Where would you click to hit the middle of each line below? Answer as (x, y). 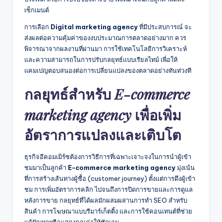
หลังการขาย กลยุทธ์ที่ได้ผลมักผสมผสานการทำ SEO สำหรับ (106, 200)
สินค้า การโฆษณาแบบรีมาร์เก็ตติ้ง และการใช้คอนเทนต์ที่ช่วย (108, 211)
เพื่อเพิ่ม (156, 115)
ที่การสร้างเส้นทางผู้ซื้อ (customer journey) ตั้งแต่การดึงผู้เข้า (110, 179)
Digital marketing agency (94, 27)
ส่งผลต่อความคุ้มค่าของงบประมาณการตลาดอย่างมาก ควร (105, 38)
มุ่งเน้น (185, 168)
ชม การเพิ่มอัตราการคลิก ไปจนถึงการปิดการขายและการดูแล (109, 190)
